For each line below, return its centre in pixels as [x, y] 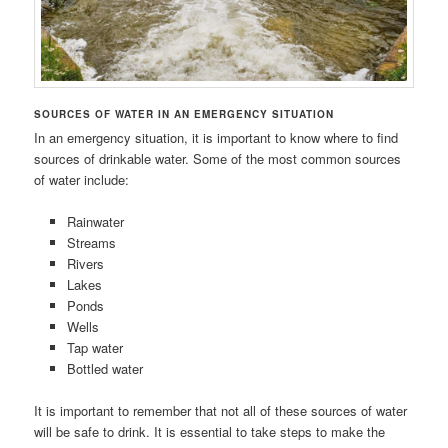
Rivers [85, 264]
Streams [91, 243]
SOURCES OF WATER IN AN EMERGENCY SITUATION [184, 113]
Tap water [94, 348]
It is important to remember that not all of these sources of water [221, 411]
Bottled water [104, 369]
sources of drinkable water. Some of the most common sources [218, 158]
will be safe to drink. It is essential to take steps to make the [210, 432]
